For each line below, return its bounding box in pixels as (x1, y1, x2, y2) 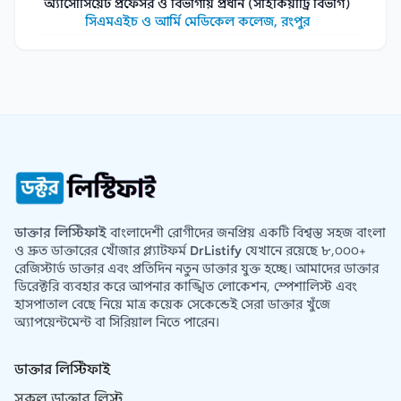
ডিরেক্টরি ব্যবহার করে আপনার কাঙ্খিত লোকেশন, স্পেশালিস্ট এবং (14, 277, 357, 294)
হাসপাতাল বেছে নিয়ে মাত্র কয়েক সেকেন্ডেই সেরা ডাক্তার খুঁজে (14, 295, 330, 312)
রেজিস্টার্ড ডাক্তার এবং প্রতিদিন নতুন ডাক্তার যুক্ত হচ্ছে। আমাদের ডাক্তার (14, 260, 379, 277)
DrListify (190, 242, 242, 259)
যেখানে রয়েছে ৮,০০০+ (242, 242, 366, 259)
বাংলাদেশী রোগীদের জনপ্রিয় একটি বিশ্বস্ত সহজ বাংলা (107, 224, 386, 241)
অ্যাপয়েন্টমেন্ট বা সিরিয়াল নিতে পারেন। (14, 313, 219, 330)
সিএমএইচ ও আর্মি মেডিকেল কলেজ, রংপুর (84, 13, 310, 30)
